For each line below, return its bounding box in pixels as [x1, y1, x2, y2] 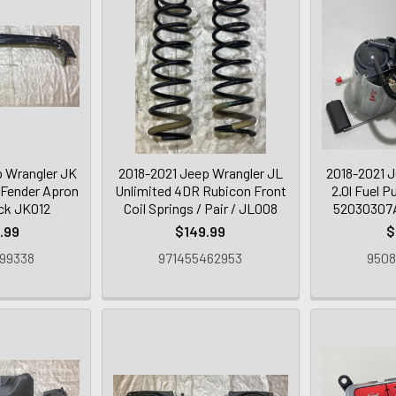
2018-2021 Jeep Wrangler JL [118, 164, 283, 181]
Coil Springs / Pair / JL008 [123, 199, 278, 217]
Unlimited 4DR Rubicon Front [114, 181, 286, 199]
